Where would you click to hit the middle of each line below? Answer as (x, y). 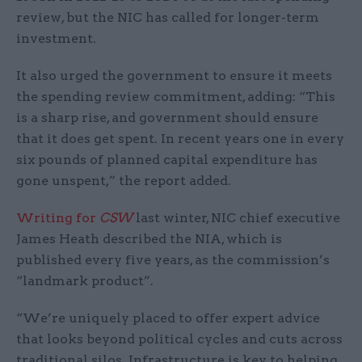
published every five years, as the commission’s (173, 259)
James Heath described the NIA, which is (149, 238)
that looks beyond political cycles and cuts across (179, 339)
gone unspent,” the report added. (124, 180)
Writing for (58, 217)
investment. (56, 38)
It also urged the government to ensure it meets (174, 75)
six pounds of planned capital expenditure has (167, 159)
